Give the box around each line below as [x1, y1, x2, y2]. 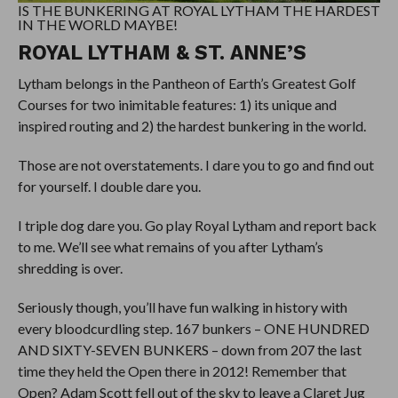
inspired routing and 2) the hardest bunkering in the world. [17, 116, 366, 134]
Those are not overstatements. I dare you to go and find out [17, 155, 374, 173]
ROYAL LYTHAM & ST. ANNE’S [17, 40, 306, 64]
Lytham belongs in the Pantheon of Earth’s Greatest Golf [17, 74, 356, 92]
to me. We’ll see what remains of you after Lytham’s [17, 237, 323, 255]
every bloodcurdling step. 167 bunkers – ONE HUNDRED [17, 319, 370, 337]
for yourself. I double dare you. [17, 177, 201, 195]
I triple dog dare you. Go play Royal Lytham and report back [17, 216, 377, 234]
